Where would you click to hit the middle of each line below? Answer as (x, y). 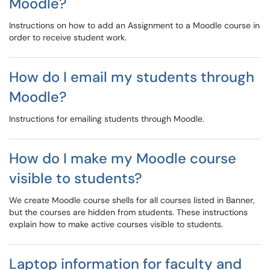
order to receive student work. (68, 37)
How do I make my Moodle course (123, 158)
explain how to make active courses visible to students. (116, 224)
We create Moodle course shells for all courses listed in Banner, (132, 200)
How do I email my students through (132, 77)
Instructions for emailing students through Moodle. (107, 119)
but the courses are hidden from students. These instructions (128, 212)
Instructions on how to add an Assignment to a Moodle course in (134, 25)
